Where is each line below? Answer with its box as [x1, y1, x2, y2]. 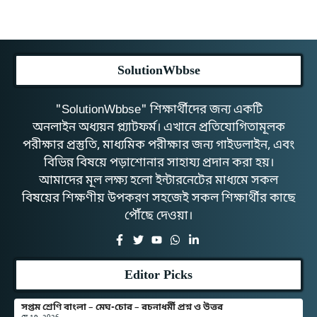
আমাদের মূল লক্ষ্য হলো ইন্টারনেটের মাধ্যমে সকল [39, 173, 278, 190]
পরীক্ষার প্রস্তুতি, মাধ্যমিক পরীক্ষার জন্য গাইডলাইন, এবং [23, 137, 294, 154]
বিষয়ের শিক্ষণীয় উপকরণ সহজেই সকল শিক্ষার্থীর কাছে [21, 190, 296, 207]
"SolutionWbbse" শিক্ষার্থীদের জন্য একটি [54, 102, 263, 119]
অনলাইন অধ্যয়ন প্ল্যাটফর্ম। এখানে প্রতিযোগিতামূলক [32, 120, 285, 137]
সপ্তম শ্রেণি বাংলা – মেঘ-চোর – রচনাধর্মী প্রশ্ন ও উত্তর [21, 301, 223, 313]
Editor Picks [125, 267, 192, 282]
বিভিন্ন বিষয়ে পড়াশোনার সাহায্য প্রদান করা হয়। [43, 155, 274, 172]
